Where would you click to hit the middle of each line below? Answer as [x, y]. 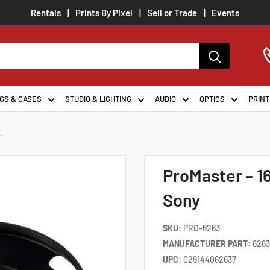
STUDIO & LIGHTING [98, 99]
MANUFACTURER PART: [208, 244]
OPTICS [212, 99]
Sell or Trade [172, 13]
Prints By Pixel [104, 13]
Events [225, 13]
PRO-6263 [202, 228]
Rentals [46, 13]
